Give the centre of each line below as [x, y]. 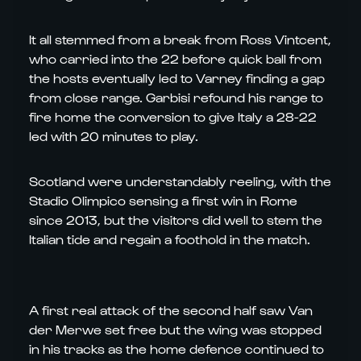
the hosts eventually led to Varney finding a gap [177, 78]
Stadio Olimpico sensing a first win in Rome [163, 200]
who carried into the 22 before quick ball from [175, 58]
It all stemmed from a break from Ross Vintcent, [180, 39]
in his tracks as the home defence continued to [176, 349]
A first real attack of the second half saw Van [171, 310]
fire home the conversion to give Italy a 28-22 [173, 116]
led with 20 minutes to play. [114, 136]
